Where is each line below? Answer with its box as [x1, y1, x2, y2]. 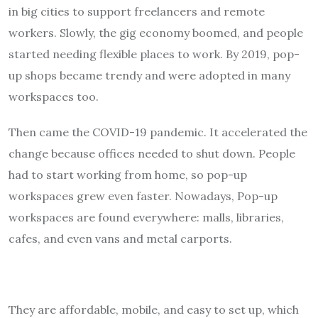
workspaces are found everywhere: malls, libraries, [9, 209, 284, 224]
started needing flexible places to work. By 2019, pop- [9, 46, 300, 61]
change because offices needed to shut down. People [9, 146, 295, 160]
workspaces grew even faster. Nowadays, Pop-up [9, 188, 278, 203]
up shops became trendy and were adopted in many [9, 67, 290, 82]
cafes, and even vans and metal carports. [9, 231, 232, 246]
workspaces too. [9, 89, 99, 104]
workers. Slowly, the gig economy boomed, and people [9, 25, 303, 40]
